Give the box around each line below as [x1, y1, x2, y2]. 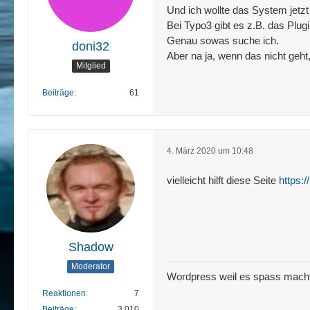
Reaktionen [42, 288, 86, 298]
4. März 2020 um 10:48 [167, 146, 253, 156]
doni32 [72, 39, 109, 53]
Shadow [68, 239, 113, 254]
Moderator [71, 262, 110, 272]
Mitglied [75, 61, 106, 71]
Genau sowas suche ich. [167, 34, 279, 46]
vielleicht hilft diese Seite [167, 174, 279, 186]
